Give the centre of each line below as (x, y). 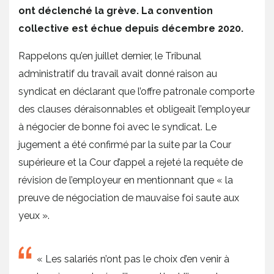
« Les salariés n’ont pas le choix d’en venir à (133, 259)
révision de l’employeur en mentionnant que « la (126, 180)
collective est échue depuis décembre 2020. (131, 28)
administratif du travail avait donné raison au (118, 74)
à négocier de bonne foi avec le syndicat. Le (117, 127)
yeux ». (34, 216)
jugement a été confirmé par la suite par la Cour (125, 145)
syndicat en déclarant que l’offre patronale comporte (136, 91)
